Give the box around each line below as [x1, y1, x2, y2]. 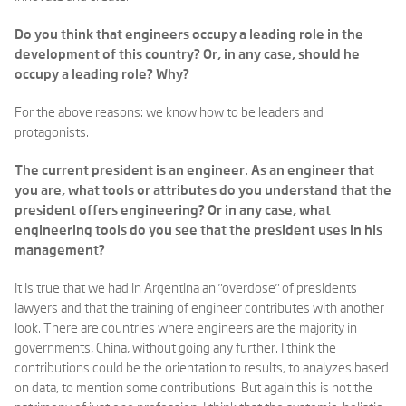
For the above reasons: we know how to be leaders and [14, 106, 324, 120]
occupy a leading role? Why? [14, 68, 189, 82]
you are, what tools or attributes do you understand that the [14, 184, 391, 198]
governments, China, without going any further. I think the [14, 342, 336, 355]
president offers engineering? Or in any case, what [14, 204, 331, 217]
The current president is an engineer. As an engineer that [14, 164, 374, 178]
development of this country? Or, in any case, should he [14, 48, 360, 62]
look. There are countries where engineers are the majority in [14, 322, 357, 335]
